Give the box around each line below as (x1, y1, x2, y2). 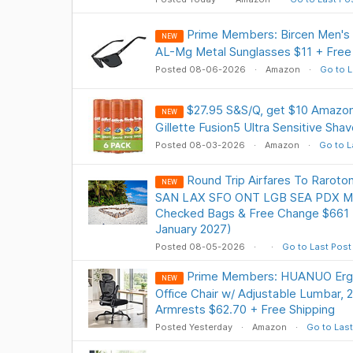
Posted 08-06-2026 (154, 64, 248, 75)
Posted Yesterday (154, 321, 235, 333)
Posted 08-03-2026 (154, 139, 247, 150)
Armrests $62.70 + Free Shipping (154, 302, 335, 317)
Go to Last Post (281, 241, 351, 252)
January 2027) (154, 221, 232, 236)
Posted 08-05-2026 (154, 241, 247, 252)
